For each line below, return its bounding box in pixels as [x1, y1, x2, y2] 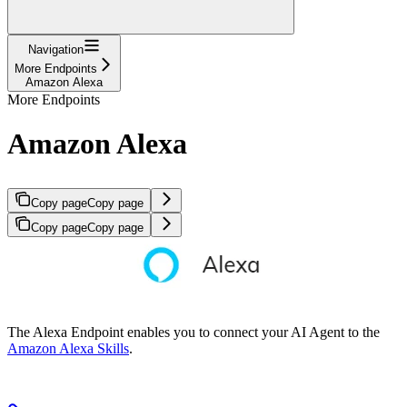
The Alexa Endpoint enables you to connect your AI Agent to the [7, 323, 380, 340]
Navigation [28, 42, 84, 56]
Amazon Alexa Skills [7, 340, 129, 356]
